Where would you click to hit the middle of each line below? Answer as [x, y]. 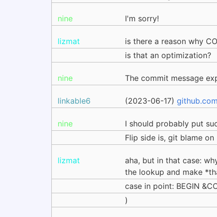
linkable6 [74, 101]
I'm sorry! [142, 18]
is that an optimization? [168, 55]
